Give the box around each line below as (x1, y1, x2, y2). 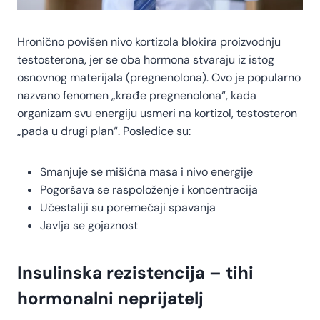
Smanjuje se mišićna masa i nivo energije (40, 164, 253, 180)
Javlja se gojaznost (40, 218, 138, 234)
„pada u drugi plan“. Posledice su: (17, 124, 191, 139)
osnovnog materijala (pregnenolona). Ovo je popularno (17, 70, 301, 86)
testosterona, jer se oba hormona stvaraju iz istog (17, 52, 274, 68)
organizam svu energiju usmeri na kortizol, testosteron (17, 106, 297, 121)
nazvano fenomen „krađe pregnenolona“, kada (17, 88, 256, 104)
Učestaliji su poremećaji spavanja (40, 200, 216, 216)
